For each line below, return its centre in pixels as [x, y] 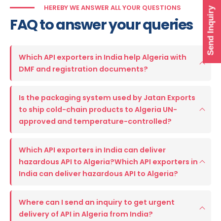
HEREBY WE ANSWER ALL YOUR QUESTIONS [112, 7]
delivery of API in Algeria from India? [86, 214]
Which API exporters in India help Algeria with [103, 57]
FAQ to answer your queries [101, 24]
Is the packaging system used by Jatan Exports [107, 97]
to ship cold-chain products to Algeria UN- [98, 109]
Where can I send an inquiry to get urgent [97, 202]
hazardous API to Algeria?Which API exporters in [108, 162]
